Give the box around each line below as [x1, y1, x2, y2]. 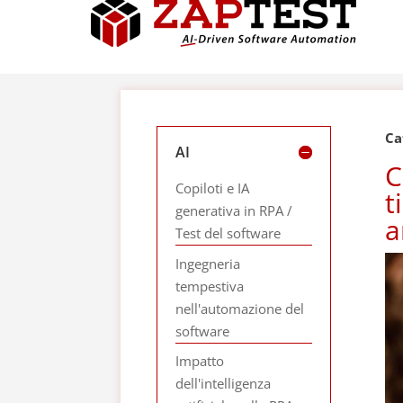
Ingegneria [175, 254, 241, 273]
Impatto [175, 352, 225, 370]
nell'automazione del [175, 299, 305, 318]
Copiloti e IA [175, 179, 250, 197]
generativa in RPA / [175, 201, 293, 219]
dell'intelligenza [175, 374, 272, 392]
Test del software [175, 224, 282, 242]
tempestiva [175, 276, 245, 295]
